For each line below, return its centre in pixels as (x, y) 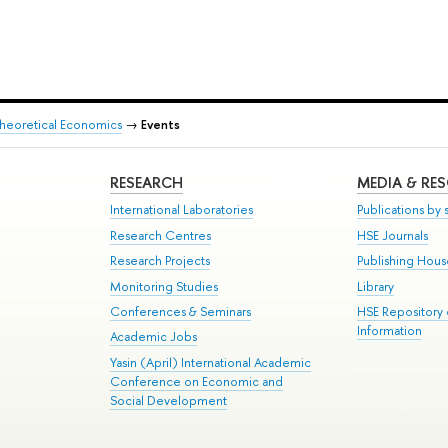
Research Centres (161, 235)
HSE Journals (393, 235)
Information (390, 330)
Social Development (169, 400)
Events (160, 125)
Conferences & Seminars (181, 311)
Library (376, 286)
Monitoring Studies (164, 286)
